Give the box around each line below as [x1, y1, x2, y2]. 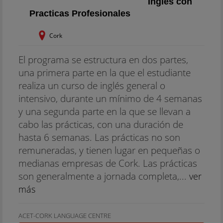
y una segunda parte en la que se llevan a [18, 105, 191, 118]
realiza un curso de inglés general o [18, 79, 165, 92]
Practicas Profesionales [29, 8, 130, 18]
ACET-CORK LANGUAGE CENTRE [18, 211, 111, 220]
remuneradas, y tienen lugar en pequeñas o [18, 143, 200, 157]
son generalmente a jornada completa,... [18, 169, 189, 183]
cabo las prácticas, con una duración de [18, 117, 183, 131]
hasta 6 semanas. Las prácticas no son [18, 130, 180, 144]
